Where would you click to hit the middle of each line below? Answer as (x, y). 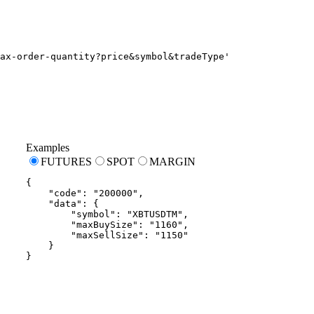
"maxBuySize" (104, 224)
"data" (65, 203)
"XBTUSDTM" (155, 214)
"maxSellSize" (107, 235)
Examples (47, 147)
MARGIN (172, 161)
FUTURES (66, 161)
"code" (65, 193)
